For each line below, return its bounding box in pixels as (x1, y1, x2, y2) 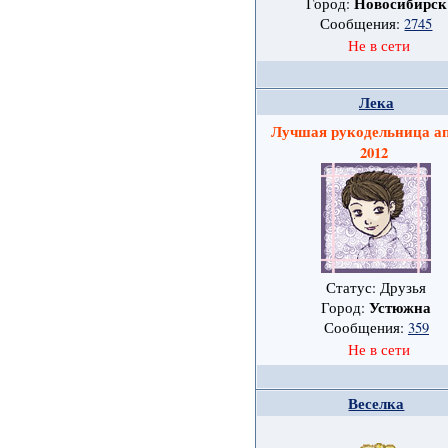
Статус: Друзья (326, 278, 427, 298)
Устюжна (369, 297, 432, 319)
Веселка (348, 393, 405, 415)
